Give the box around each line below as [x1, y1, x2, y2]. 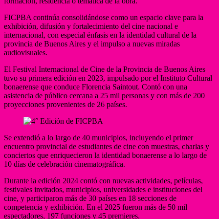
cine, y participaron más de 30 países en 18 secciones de [4, 194, 176, 203]
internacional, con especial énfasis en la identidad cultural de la [4, 31, 197, 40]
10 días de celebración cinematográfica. [4, 160, 127, 169]
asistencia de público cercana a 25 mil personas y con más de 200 [4, 91, 205, 100]
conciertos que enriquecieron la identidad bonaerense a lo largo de [4, 151, 207, 160]
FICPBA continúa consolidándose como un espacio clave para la [4, 13, 203, 22]
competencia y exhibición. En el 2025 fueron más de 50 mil [4, 203, 187, 212]
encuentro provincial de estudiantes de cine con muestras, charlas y [4, 142, 209, 151]
